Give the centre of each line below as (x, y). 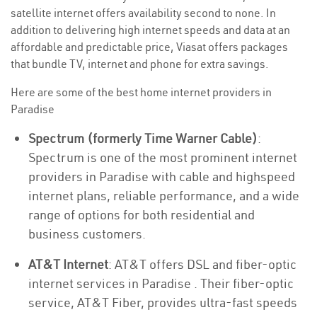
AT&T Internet (68, 264)
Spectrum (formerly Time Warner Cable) (143, 138)
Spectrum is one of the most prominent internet (163, 157)
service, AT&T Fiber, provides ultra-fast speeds (163, 302)
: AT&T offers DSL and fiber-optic (202, 264)
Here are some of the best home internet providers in (141, 92)
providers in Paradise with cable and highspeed (162, 177)
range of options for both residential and (142, 215)
